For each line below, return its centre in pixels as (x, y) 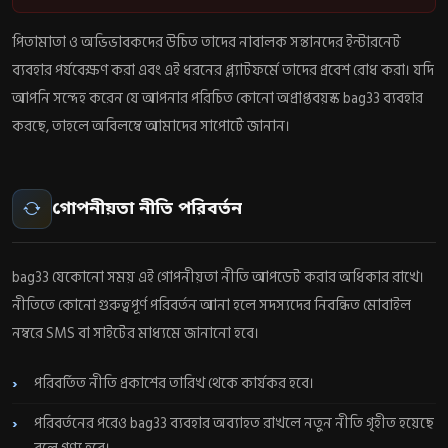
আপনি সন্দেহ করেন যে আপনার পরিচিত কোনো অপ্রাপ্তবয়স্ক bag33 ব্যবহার (217, 99)
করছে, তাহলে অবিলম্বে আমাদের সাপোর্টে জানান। (151, 127)
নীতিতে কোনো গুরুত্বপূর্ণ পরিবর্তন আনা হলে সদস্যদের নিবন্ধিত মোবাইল (211, 305)
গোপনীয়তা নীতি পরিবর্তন (147, 209)
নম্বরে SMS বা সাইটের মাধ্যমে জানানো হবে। (135, 333)
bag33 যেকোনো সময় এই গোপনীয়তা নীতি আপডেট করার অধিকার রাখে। (218, 277)
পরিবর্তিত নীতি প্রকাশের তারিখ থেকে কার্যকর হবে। (174, 384)
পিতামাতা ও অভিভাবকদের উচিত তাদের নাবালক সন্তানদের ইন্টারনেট (206, 43)
